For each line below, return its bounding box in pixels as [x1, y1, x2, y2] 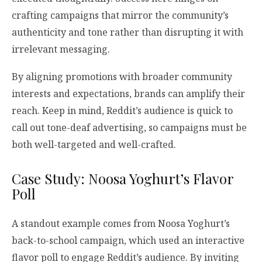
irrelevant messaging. [12, 42, 110, 56]
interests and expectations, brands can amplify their [12, 87, 245, 100]
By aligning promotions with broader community [12, 70, 232, 83]
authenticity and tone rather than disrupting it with [12, 25, 243, 39]
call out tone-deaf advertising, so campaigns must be [12, 121, 247, 134]
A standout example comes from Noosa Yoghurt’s [12, 217, 230, 230]
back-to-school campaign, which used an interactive [12, 234, 244, 247]
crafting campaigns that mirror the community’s [12, 8, 229, 22]
